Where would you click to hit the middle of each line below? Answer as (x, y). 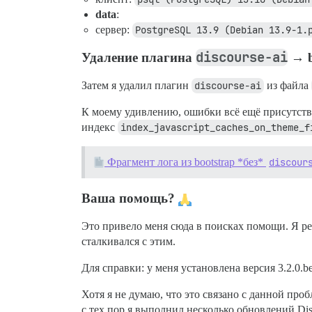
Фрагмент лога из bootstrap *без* (185, 162)
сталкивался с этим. (128, 242)
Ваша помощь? (130, 198)
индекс (100, 127)
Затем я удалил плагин (136, 86)
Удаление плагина (139, 58)
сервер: (114, 30)
